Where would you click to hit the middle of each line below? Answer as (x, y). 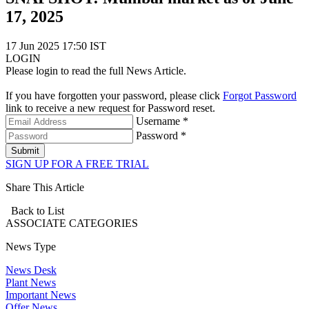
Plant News (31, 283)
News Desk (31, 270)
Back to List (35, 211)
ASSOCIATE (37, 223)
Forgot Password (260, 96)
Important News (41, 295)
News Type (31, 247)
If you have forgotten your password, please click (114, 96)
